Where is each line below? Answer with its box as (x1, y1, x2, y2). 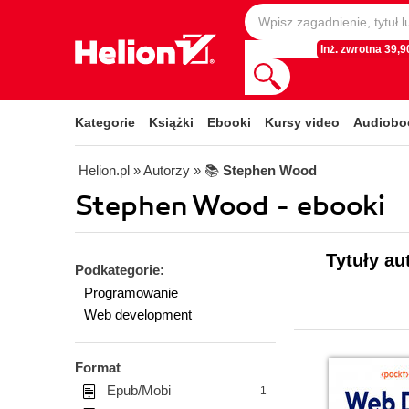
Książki (149, 115, 194, 130)
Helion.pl (79, 163, 130, 178)
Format (75, 360, 121, 375)
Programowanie (84, 285, 178, 300)
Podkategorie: (75, 262, 164, 278)
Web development (84, 307, 192, 322)
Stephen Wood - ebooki (75, 189, 385, 223)
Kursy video (265, 115, 340, 130)
